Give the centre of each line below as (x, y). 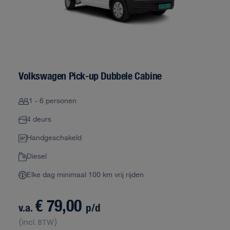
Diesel (37, 157)
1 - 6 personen (53, 101)
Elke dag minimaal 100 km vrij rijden (85, 175)
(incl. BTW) (38, 222)
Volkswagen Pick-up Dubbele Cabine (90, 75)
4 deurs (39, 120)
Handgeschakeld (54, 138)
